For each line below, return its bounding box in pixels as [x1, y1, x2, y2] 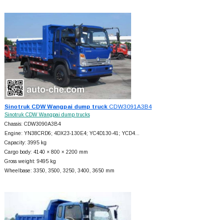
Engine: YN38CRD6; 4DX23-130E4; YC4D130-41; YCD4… [4, 131, 139, 137]
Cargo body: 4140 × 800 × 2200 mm [4, 149, 88, 155]
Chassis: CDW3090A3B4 [4, 121, 61, 127]
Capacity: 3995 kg [4, 140, 47, 146]
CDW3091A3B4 [107, 103, 152, 110]
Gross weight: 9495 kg [4, 159, 56, 165]
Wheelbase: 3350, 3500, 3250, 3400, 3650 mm [4, 168, 114, 174]
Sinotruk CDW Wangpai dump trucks [4, 112, 90, 118]
